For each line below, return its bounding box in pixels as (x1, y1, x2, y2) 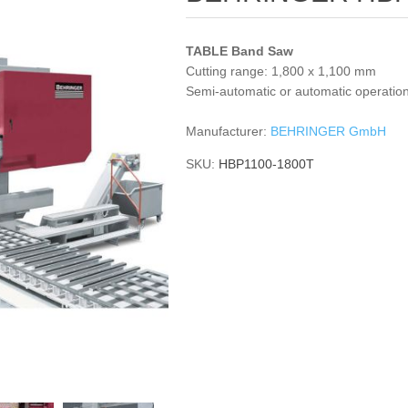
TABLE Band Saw (186, 44, 294, 58)
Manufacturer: (186, 124, 268, 138)
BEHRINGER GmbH (270, 124, 387, 138)
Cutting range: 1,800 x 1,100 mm (186, 64, 377, 78)
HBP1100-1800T (219, 157, 315, 171)
